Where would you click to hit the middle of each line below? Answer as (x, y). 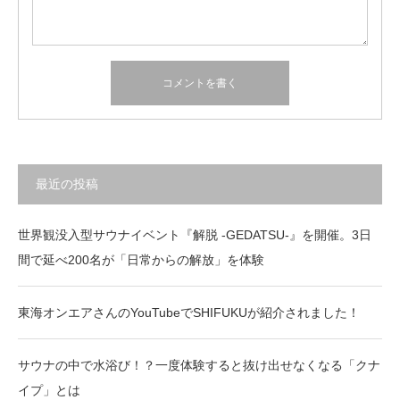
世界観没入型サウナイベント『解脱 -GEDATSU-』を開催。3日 (195, 235)
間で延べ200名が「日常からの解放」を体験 (141, 260)
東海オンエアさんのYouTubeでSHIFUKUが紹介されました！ (189, 313)
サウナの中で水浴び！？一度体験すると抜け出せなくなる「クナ (199, 366)
